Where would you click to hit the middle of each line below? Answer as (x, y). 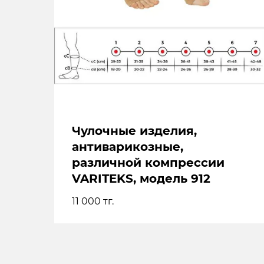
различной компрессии (148, 163)
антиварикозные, (128, 147)
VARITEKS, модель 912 (141, 179)
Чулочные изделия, (134, 131)
